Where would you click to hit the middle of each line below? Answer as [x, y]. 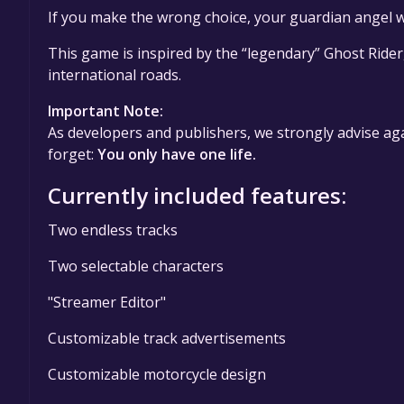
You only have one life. [177, 154]
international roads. [115, 74]
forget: [73, 154]
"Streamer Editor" [107, 302]
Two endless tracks [113, 230]
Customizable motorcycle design [157, 374]
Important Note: [106, 110]
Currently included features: [197, 195]
